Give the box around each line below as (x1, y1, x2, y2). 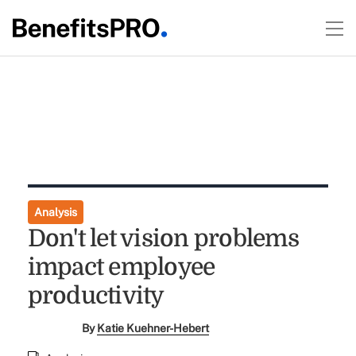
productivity (27, 282, 164, 309)
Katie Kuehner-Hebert (97, 322, 210, 335)
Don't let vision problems (27, 225, 299, 252)
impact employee (27, 253, 215, 281)
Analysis (33, 206, 77, 219)
